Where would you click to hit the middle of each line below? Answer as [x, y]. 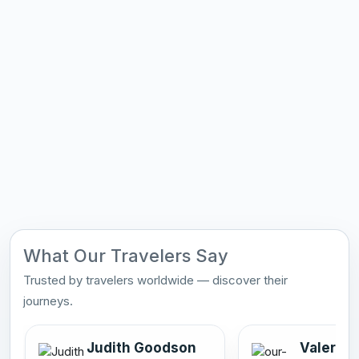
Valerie [324, 347]
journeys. [48, 301]
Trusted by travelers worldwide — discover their [155, 280]
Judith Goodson [141, 347]
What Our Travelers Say [126, 255]
